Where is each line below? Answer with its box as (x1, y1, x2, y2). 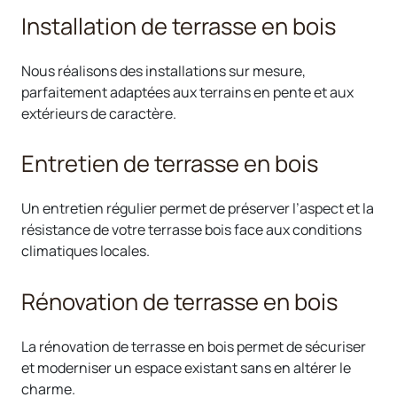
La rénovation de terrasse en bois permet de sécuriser (21, 336, 366, 356)
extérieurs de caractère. (21, 103, 176, 123)
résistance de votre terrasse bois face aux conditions (21, 220, 362, 240)
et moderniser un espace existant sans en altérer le (21, 357, 351, 378)
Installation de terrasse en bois (21, 10, 336, 42)
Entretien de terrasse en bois (21, 148, 318, 180)
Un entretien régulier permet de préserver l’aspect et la (21, 198, 374, 219)
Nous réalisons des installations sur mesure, (21, 60, 306, 81)
